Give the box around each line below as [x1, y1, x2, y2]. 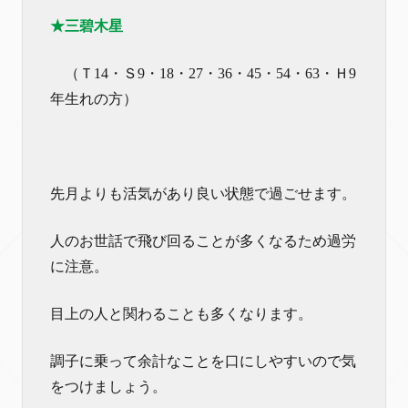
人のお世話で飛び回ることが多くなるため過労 [50, 232, 356, 249]
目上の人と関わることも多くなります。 [50, 305, 312, 321]
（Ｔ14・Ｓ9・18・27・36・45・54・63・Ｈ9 [50, 65, 356, 81]
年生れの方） [50, 90, 138, 107]
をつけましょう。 [50, 378, 167, 394]
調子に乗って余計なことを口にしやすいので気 [50, 352, 356, 369]
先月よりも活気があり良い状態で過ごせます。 [50, 185, 356, 201]
